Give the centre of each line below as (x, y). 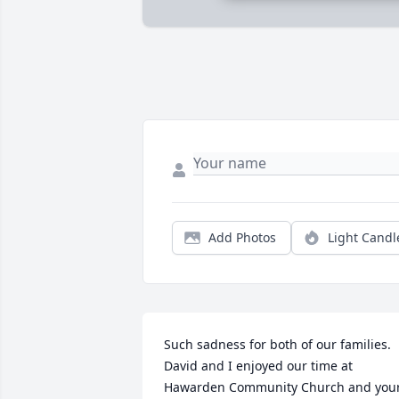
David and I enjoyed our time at (258, 366)
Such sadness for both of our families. (277, 345)
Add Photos (242, 238)
